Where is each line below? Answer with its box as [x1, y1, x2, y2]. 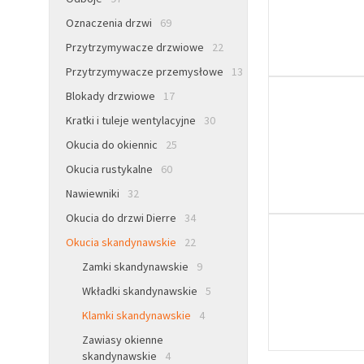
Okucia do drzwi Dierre [66, 210, 176, 226]
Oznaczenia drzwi [66, 15, 152, 31]
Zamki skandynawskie [82, 259, 188, 275]
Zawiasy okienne [82, 332, 163, 348]
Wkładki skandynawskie [82, 284, 197, 299]
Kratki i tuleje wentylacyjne [66, 113, 196, 128]
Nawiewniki [66, 186, 119, 201]
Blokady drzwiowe [66, 89, 155, 104]
